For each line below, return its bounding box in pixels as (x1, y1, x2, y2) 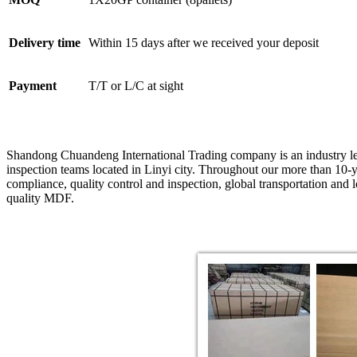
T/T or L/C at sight (88, 78, 183, 92)
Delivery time (9, 35, 80, 49)
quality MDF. (6, 190, 74, 205)
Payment (9, 78, 57, 92)
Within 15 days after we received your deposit (88, 35, 319, 49)
